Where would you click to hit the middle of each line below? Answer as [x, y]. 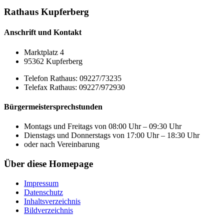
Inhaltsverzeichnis [52, 201]
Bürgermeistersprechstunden [53, 106]
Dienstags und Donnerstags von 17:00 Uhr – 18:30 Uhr [112, 135]
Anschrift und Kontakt [43, 32]
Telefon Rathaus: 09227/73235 [73, 78]
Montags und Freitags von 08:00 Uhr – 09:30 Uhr [103, 126]
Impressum [41, 183]
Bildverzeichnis [48, 210]
